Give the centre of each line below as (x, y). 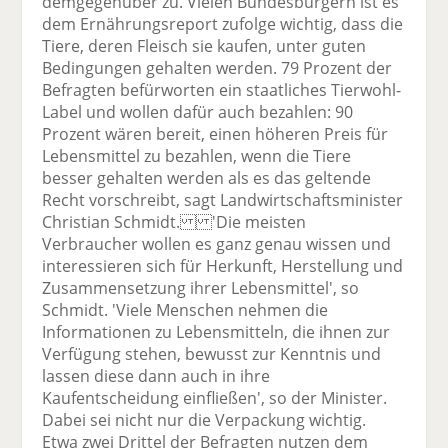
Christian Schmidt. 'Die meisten (174, 221)
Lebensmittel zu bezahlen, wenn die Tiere (197, 155)
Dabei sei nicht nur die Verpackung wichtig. (204, 419)
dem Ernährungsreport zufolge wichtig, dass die (223, 23)
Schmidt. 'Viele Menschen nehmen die (185, 309)
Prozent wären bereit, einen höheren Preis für (215, 133)
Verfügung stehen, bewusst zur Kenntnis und (212, 353)
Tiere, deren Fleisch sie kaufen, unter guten (204, 45)
